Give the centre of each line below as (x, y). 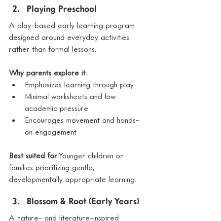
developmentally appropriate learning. (73, 179)
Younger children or (92, 156)
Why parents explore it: (48, 73)
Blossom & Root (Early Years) (83, 202)
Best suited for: (34, 156)
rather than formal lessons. (53, 49)
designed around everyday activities (70, 37)
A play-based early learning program (73, 25)
